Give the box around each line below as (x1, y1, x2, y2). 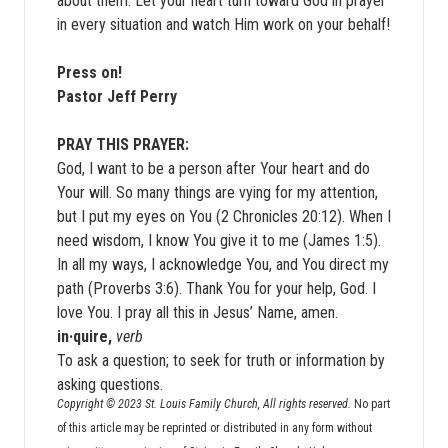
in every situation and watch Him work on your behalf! (57, 15, 390, 34)
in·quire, (57, 327, 116, 346)
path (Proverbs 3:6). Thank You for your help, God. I (57, 279, 376, 298)
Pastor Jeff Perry (57, 87, 177, 106)
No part (354, 397, 390, 411)
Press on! (57, 63, 122, 82)
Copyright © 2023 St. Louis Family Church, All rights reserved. (57, 397, 354, 411)
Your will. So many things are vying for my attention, (57, 183, 378, 202)
